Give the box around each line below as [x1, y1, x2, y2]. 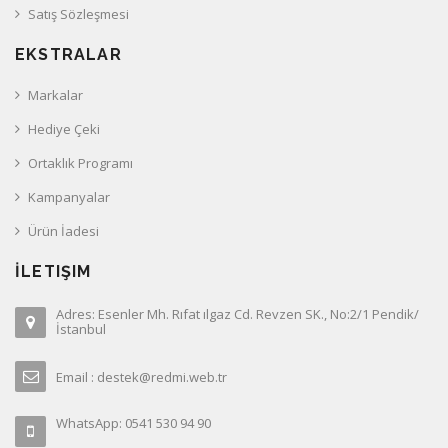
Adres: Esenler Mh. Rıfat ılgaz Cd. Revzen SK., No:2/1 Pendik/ [56, 304, 419, 323]
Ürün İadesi [28, 221, 99, 240]
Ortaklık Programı [28, 153, 133, 172]
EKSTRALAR [15, 44, 122, 64]
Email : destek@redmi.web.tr [56, 367, 227, 386]
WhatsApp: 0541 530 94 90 [56, 413, 211, 432]
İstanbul [56, 319, 106, 338]
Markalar [28, 85, 83, 104]
